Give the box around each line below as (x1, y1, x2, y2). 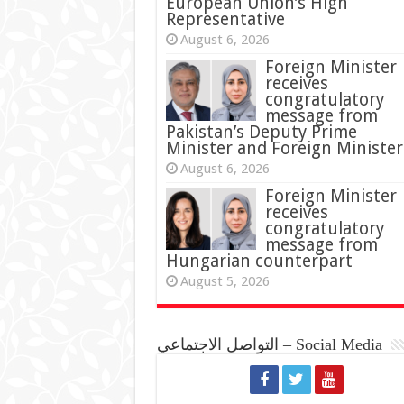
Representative (165, 8, 285, 30)
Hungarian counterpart (165, 250, 353, 271)
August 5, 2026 (179, 272, 270, 289)
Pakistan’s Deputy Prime (165, 121, 357, 142)
